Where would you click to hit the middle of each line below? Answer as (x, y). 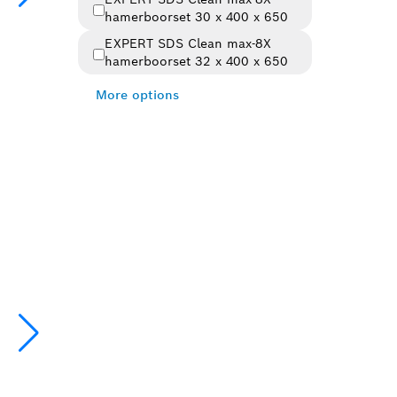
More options (137, 95)
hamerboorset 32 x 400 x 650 (196, 61)
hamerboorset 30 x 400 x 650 (196, 17)
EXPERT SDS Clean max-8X (187, 43)
